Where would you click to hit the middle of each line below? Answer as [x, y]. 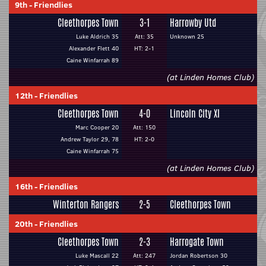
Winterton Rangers [86, 205]
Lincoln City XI [195, 114]
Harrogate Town [197, 242]
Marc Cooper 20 [97, 127]
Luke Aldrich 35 [97, 37]
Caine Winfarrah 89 [93, 60]
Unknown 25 [187, 37]
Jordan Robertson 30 [199, 256]
